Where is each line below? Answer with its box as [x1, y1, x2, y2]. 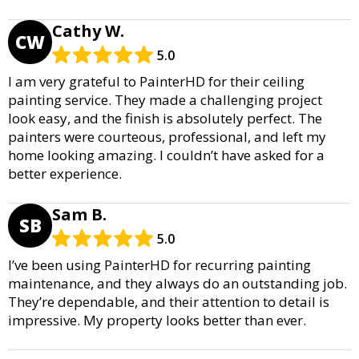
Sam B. [52, 203, 107, 225]
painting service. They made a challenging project [8, 90, 322, 109]
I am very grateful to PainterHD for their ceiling [8, 71, 305, 91]
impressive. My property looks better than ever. [8, 310, 306, 329]
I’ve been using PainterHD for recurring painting [8, 255, 311, 274]
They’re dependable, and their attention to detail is [8, 292, 329, 311]
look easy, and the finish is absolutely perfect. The [8, 108, 322, 127]
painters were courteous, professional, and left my [8, 127, 326, 146]
